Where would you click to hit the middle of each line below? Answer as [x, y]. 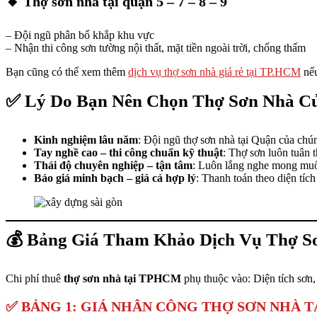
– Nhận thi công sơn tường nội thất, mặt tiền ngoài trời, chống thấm [156, 48]
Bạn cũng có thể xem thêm [67, 72]
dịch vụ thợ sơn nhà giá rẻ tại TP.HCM [214, 72]
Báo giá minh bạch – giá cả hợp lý [115, 178]
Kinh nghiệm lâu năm [86, 140]
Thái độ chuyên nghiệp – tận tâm [113, 165]
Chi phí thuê [35, 278]
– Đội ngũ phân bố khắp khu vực [80, 35]
